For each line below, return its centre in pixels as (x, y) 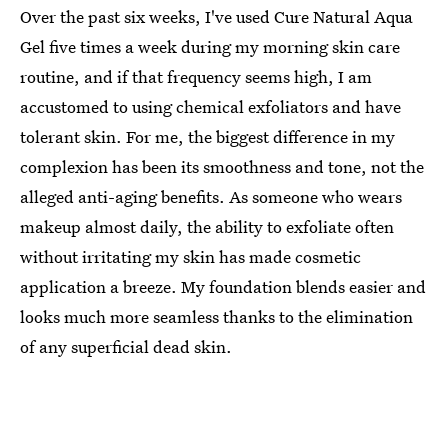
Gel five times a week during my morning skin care (210, 46)
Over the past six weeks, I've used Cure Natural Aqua (216, 16)
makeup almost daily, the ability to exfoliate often (207, 226)
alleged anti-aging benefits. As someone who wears (211, 196)
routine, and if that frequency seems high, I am (196, 76)
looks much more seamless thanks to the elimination (216, 316)
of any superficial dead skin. (126, 346)
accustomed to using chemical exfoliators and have (210, 106)
